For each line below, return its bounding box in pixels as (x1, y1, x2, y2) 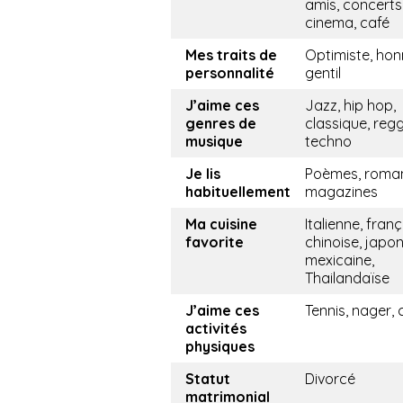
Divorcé (305, 370, 355, 389)
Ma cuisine (185, 215, 257, 234)
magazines (305, 183, 378, 201)
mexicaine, (305, 251, 374, 270)
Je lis (185, 165, 220, 184)
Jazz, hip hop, (305, 96, 396, 115)
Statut (185, 370, 230, 389)
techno (305, 132, 352, 151)
